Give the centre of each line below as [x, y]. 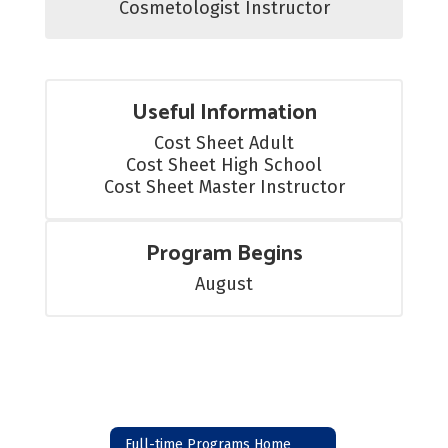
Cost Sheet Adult [224, 143]
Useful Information [224, 113]
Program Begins [224, 254]
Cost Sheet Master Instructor [224, 187]
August [224, 284]
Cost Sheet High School [224, 165]
